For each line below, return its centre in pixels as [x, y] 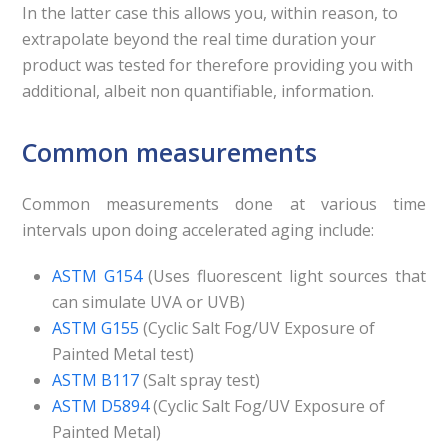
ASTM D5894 [101, 406]
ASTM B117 [96, 380]
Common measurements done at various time [224, 204]
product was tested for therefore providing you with [218, 65]
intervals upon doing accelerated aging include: [198, 230]
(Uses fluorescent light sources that [283, 276]
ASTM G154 [97, 276]
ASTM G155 [96, 328]
